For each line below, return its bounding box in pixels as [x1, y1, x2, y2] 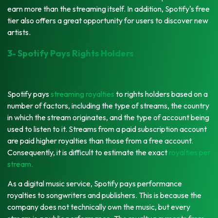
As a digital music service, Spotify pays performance [7, 178, 182, 188]
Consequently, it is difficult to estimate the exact [7, 147, 169, 157]
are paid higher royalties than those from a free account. [7, 135, 193, 145]
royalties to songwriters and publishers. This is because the [7, 190, 201, 200]
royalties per [169, 147, 211, 157]
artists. [7, 27, 31, 37]
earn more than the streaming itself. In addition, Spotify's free [7, 3, 210, 14]
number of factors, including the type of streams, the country [7, 100, 209, 110]
